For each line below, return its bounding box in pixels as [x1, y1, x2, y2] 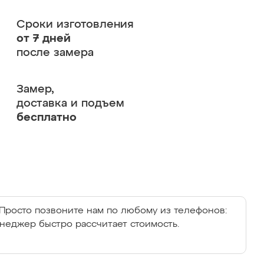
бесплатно [16, 112, 77, 123]
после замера [16, 47, 94, 58]
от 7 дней [16, 33, 71, 44]
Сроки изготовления [16, 19, 134, 30]
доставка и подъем [16, 98, 124, 109]
